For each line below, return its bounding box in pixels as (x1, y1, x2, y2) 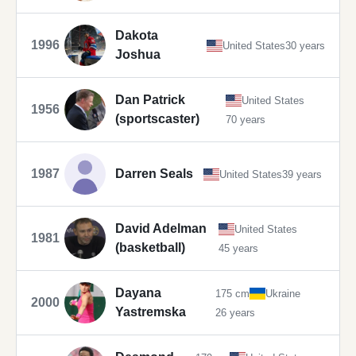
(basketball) (115, 241, 185, 255)
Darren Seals (115, 167, 193, 181)
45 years (218, 242, 258, 254)
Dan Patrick (115, 93, 185, 107)
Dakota (115, 29, 158, 43)
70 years (225, 113, 265, 126)
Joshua (115, 48, 161, 62)
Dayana (115, 286, 161, 300)
